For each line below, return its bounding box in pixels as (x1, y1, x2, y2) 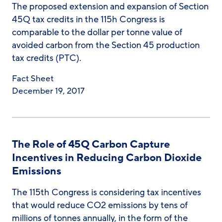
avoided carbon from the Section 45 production (12, 39, 200, 51)
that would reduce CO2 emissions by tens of (12, 199, 188, 211)
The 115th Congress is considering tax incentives (12, 186, 201, 198)
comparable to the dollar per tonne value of (12, 26, 182, 38)
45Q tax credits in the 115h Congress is (12, 13, 165, 25)
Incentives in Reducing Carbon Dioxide (12, 151, 202, 165)
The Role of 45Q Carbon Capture (12, 138, 170, 151)
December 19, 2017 (12, 85, 85, 97)
